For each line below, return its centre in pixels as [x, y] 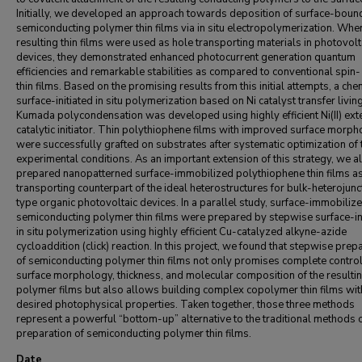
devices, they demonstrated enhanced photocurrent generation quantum [186, 57]
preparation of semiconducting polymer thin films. [134, 334]
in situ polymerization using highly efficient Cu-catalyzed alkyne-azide [181, 232]
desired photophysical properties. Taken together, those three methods [185, 305]
